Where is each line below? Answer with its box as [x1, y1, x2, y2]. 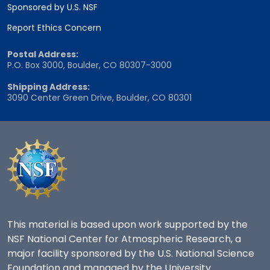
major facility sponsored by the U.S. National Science [7, 246, 254, 261]
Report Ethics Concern [7, 22, 101, 34]
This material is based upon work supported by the [7, 218, 248, 232]
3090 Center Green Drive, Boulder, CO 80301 [7, 92, 192, 104]
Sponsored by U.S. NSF [7, 1, 98, 14]
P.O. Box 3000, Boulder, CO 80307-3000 [7, 59, 172, 72]
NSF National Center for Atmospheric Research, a [7, 232, 241, 246]
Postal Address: [7, 48, 78, 61]
